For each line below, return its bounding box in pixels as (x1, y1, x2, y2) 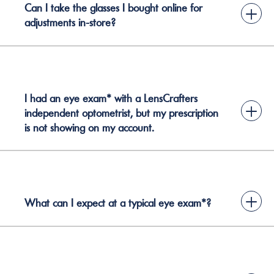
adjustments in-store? (24, 16, 116, 29)
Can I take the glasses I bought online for (24, 1, 202, 15)
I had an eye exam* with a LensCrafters (24, 91, 198, 105)
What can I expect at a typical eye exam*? (24, 196, 211, 210)
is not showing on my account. (24, 120, 154, 135)
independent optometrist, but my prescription (24, 106, 218, 120)
